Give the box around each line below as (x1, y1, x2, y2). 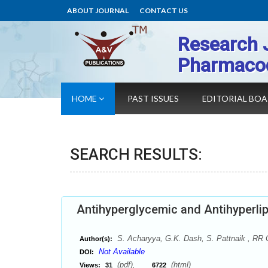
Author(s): (80, 235, 112, 242)
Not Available (99, 247, 145, 256)
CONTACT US (139, 6, 188, 15)
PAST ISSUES (127, 93, 179, 103)
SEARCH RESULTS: (70, 145, 202, 163)
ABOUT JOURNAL (67, 6, 129, 15)
